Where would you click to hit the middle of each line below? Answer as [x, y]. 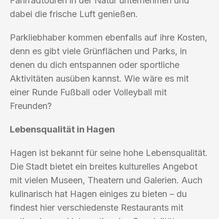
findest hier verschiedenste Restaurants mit [97, 207]
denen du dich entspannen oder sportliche [95, 65]
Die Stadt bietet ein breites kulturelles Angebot [104, 166]
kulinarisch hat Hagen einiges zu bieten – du [98, 194]
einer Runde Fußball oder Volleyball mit [88, 92]
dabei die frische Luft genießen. [74, 14]
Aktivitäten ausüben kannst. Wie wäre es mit [99, 78]
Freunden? [31, 106]
